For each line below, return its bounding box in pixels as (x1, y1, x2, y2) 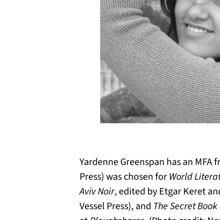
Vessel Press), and (80, 199, 153, 213)
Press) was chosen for (80, 170, 169, 184)
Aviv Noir (80, 185, 114, 198)
